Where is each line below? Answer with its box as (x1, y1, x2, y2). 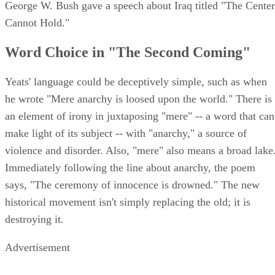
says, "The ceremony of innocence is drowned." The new (5, 179, 260, 192)
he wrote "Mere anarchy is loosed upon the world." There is (5, 93, 272, 106)
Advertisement (5, 241, 70, 254)
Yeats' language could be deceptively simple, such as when (5, 76, 267, 88)
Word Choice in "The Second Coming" (5, 44, 250, 61)
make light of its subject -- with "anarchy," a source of (5, 127, 247, 140)
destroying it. (5, 213, 64, 226)
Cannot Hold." (5, 17, 69, 29)
